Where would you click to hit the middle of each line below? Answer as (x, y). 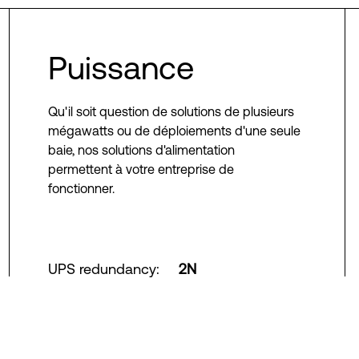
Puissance (121, 68)
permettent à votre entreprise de (141, 169)
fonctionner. (81, 188)
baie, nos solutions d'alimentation (141, 150)
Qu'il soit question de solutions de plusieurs (171, 111)
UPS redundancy (102, 269)
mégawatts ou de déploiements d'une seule (174, 131)
